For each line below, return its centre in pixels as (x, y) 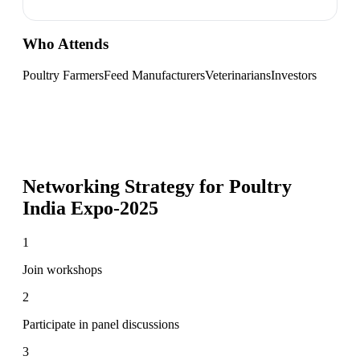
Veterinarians (238, 75)
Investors (294, 75)
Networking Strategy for (126, 186)
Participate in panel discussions (101, 324)
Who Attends (65, 44)
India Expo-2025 (90, 208)
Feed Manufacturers (154, 75)
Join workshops (62, 269)
